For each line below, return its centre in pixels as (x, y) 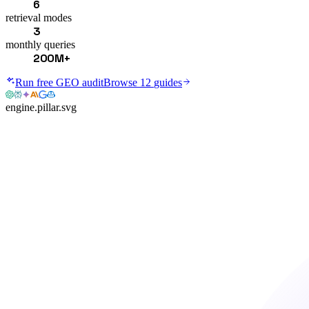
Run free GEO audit (59, 82)
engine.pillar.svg (41, 107)
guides (168, 82)
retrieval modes (39, 17)
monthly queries (40, 44)
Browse (122, 82)
